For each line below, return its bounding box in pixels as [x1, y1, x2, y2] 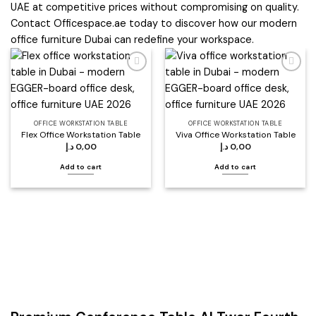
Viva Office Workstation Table [175, 128, 296, 140]
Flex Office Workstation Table [21, 128, 140, 140]
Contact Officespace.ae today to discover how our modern [11, 17, 297, 30]
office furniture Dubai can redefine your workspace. [11, 33, 254, 47]
